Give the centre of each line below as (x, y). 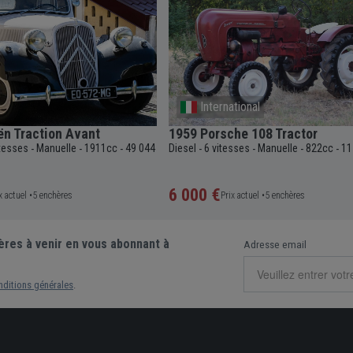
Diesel (182, 148)
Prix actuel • (243, 195)
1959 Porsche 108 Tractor (243, 133)
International (230, 106)
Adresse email (275, 244)
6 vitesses (227, 148)
